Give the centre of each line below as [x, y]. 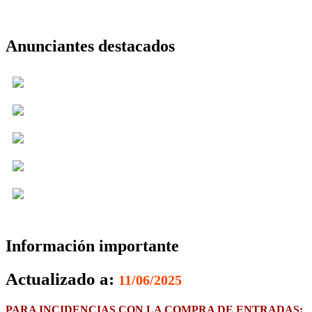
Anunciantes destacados [90, 46]
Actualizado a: [62, 279]
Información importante [92, 245]
